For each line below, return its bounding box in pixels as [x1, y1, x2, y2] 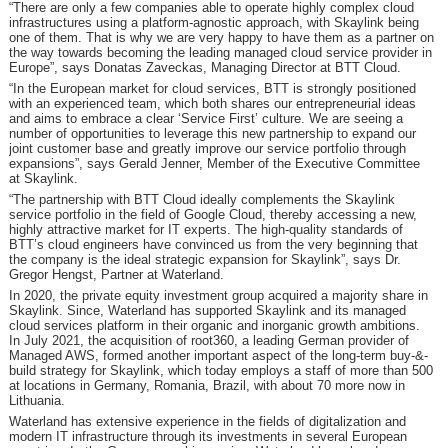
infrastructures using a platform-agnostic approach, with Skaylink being [8, 15, 419, 30]
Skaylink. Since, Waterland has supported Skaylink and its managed [8, 303, 406, 318]
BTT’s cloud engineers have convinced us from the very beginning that [8, 237, 418, 252]
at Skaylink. [8, 171, 78, 186]
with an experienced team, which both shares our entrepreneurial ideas [8, 96, 416, 111]
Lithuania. [8, 393, 65, 408]
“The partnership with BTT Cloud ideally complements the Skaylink [8, 192, 395, 207]
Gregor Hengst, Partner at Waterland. [8, 267, 224, 282]
